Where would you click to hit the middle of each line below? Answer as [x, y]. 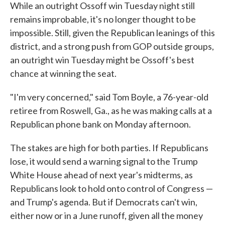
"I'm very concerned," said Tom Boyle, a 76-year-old [109, 97]
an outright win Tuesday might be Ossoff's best [102, 60]
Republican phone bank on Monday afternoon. [100, 124]
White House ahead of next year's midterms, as [101, 175]
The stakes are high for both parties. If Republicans [109, 148]
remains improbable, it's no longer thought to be [103, 19]
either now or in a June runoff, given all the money [106, 216]
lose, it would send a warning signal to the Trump [104, 161]
